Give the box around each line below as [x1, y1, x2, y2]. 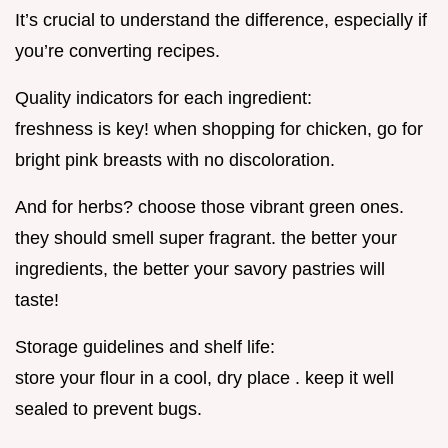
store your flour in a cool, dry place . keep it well [15, 368, 394, 389]
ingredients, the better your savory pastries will [15, 259, 385, 280]
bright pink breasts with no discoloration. [15, 150, 335, 171]
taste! [15, 290, 59, 311]
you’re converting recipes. [15, 41, 220, 62]
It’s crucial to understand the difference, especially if [15, 10, 427, 31]
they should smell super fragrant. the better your [15, 228, 397, 249]
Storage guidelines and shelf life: [15, 337, 275, 358]
